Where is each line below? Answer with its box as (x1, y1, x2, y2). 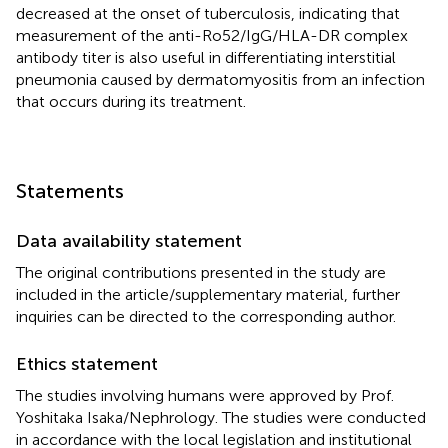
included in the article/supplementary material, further (16, 284, 400, 304)
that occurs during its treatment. (16, 91, 246, 111)
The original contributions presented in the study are (16, 262, 386, 282)
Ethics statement (16, 352, 158, 375)
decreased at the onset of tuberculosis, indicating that (16, 3, 400, 23)
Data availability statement (16, 229, 242, 252)
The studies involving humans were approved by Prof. (16, 385, 394, 405)
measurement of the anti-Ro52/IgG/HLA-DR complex (16, 25, 408, 45)
